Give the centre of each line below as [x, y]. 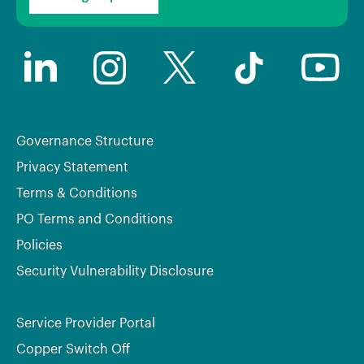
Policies [39, 245]
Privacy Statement [72, 167]
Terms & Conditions [77, 193]
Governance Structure [85, 141]
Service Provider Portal [86, 323]
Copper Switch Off [73, 349]
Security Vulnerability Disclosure [115, 271]
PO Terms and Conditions [95, 219]
